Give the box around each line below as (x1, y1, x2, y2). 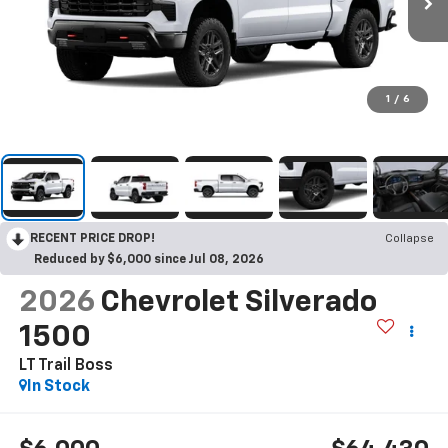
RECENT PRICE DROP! (30, 233, 155, 246)
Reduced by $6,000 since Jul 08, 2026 (34, 254, 264, 267)
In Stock (26, 379, 90, 396)
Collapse (385, 233, 434, 246)
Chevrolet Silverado (99, 288, 377, 319)
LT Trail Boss (18, 358, 113, 375)
